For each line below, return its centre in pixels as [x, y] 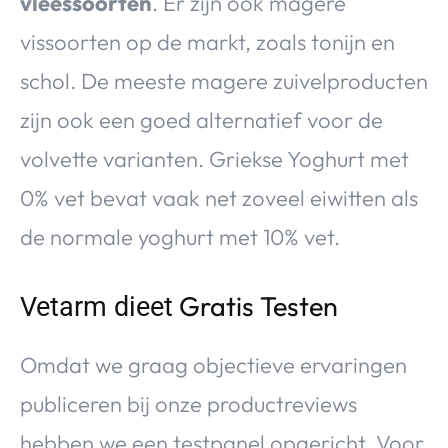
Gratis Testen [255, 305]
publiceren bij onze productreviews [188, 403]
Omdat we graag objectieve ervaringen [213, 364]
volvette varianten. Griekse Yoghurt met [214, 158]
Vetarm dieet [96, 306]
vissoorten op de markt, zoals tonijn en [207, 41]
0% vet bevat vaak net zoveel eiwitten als [219, 197]
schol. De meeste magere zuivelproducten [224, 80]
